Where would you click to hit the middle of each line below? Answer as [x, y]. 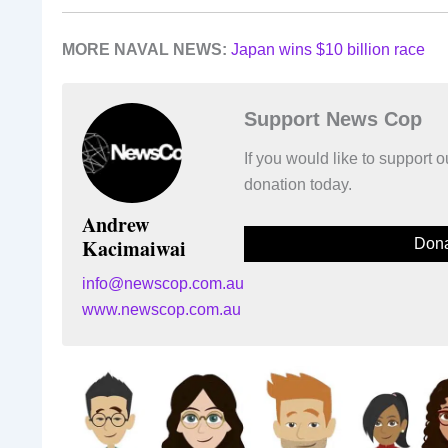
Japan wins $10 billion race [328, 49]
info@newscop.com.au [163, 283]
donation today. [298, 184]
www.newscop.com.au [161, 309]
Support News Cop [333, 118]
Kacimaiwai [134, 248]
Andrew [115, 224]
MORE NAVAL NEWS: [144, 49]
